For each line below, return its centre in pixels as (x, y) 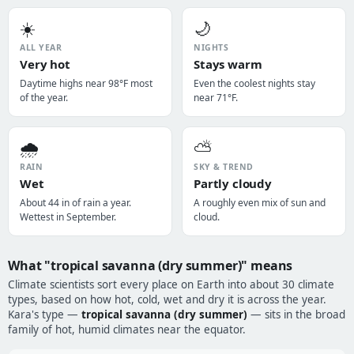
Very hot (45, 64)
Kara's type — (45, 314)
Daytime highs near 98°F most (86, 83)
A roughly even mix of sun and (260, 203)
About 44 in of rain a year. (75, 203)
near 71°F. (216, 98)
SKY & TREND (224, 167)
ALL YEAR (41, 47)
